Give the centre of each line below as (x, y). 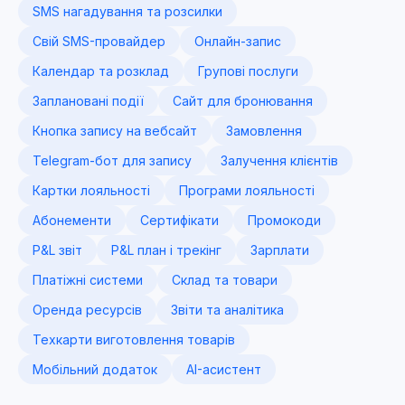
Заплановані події (88, 101)
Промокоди (284, 220)
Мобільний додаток (95, 369)
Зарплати (280, 250)
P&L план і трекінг (166, 250)
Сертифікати (179, 220)
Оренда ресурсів (87, 310)
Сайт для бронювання (243, 101)
